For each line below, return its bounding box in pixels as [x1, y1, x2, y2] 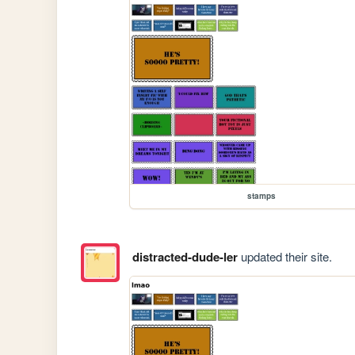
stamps [247, 190, 277, 202]
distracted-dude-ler [132, 247, 238, 265]
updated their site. [237, 247, 332, 265]
